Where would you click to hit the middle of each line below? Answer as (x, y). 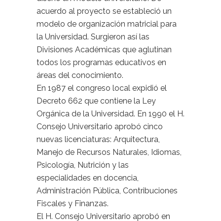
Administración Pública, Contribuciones (107, 191)
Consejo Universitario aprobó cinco (100, 127)
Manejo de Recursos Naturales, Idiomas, (109, 152)
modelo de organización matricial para (107, 24)
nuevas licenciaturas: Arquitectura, (98, 139)
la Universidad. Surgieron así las (93, 37)
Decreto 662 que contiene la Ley (96, 101)
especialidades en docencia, (88, 178)
